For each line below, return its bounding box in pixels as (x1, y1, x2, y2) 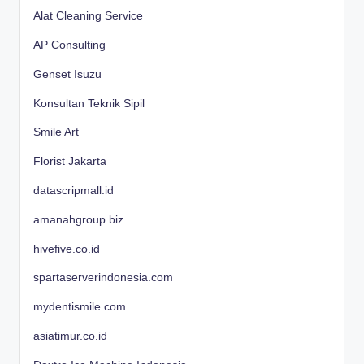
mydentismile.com (33, 301, 126, 314)
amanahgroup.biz (33, 213, 123, 226)
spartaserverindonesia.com (33, 271, 173, 284)
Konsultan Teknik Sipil (33, 97, 145, 110)
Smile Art (33, 126, 79, 139)
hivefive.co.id (33, 242, 100, 255)
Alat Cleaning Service (33, 10, 143, 23)
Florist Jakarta (33, 155, 106, 168)
